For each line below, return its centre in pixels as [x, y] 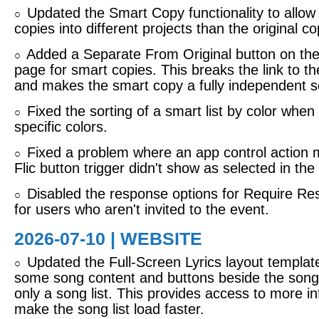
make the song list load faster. [109, 309]
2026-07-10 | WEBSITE [108, 239]
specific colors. [61, 127]
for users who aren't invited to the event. [142, 209]
